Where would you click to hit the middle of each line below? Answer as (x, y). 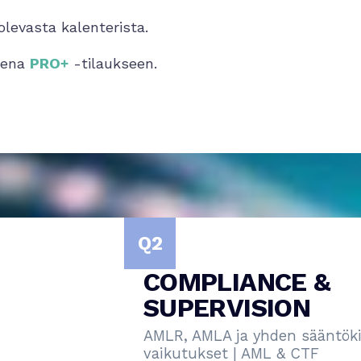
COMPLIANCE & (163, 282)
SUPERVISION (153, 308)
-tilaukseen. (112, 63)
